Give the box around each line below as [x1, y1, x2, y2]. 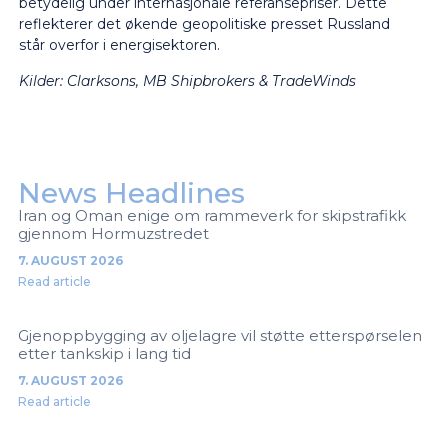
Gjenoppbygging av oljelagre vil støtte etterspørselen [17, 326, 422, 346]
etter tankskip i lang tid [17, 344, 191, 364]
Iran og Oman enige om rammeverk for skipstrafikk [17, 206, 406, 226]
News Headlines [17, 176, 245, 211]
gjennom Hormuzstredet [17, 224, 209, 244]
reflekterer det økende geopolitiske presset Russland [18, 15, 390, 34]
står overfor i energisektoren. [18, 36, 220, 55]
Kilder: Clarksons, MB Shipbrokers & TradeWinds [18, 71, 356, 90]
